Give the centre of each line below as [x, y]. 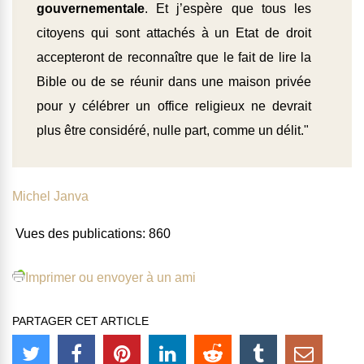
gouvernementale [91, 9]
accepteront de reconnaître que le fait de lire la [174, 58]
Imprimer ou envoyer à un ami [110, 278]
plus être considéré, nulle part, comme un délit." [173, 131]
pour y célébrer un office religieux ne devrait [174, 106]
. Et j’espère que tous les [228, 9]
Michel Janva [50, 197]
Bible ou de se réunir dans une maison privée [174, 82]
